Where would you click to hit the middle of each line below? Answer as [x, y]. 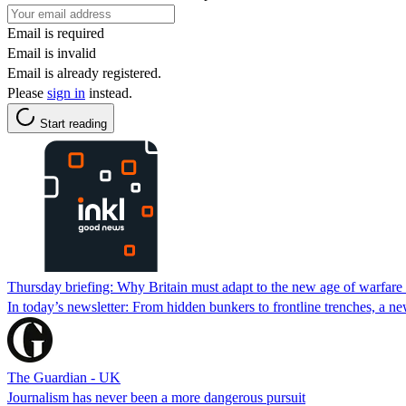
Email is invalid [52, 53]
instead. [109, 92]
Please [27, 92]
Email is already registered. [84, 72]
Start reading [73, 123]
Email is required [56, 33]
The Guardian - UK [64, 377]
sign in [66, 92]
